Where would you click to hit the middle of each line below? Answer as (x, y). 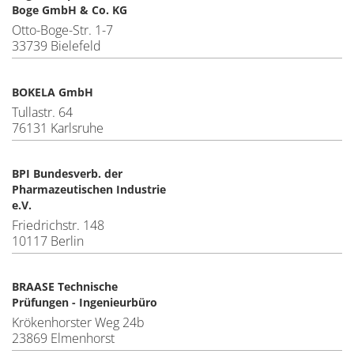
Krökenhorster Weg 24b (78, 322)
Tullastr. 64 (42, 112)
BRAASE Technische (65, 286)
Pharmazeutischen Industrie (89, 189)
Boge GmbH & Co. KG (70, 9)
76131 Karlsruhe (58, 128)
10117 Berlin (48, 241)
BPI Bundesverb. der (67, 173)
